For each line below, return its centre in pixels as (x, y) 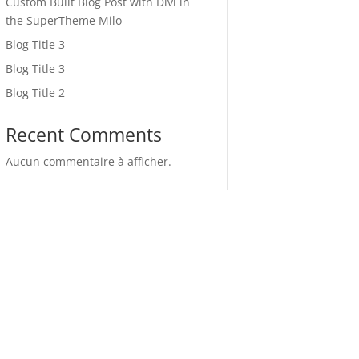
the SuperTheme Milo (63, 20)
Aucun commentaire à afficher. (88, 162)
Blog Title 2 (35, 92)
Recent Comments (83, 135)
